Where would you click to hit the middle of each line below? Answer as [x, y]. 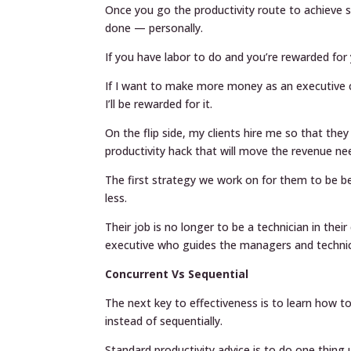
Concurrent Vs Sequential [177, 274]
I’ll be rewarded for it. [159, 104]
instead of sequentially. [164, 321]
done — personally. [154, 28]
